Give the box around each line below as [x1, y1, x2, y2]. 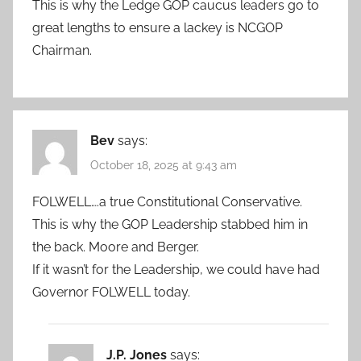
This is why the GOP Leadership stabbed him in [32, 216, 308, 232]
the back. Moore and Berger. [32, 239, 199, 255]
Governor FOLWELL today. [32, 284, 190, 300]
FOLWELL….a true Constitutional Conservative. [32, 193, 302, 210]
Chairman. [32, 43, 92, 59]
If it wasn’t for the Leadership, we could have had [32, 261, 320, 277]
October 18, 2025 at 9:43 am [90, 159, 237, 172]
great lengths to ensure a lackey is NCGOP [32, 20, 283, 36]
